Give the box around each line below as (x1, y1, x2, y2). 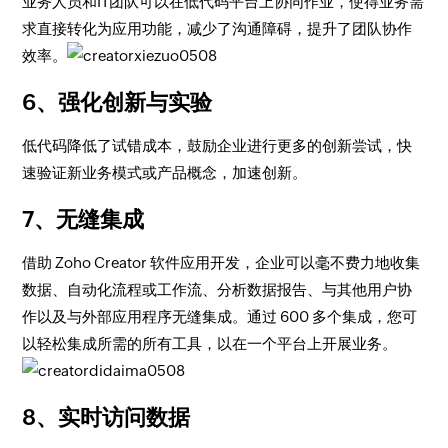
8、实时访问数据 (22, 405, 191, 430)
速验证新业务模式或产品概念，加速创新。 (22, 164, 308, 181)
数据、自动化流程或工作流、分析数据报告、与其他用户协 (22, 281, 413, 298)
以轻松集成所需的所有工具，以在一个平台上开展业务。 (22, 335, 398, 352)
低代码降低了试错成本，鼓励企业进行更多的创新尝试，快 (22, 137, 413, 154)
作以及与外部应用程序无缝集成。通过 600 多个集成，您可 (22, 308, 418, 325)
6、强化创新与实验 (22, 90, 213, 115)
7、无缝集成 (22, 207, 145, 232)
